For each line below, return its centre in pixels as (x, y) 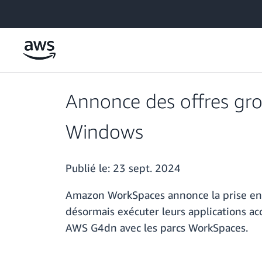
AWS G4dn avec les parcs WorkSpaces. (157, 228)
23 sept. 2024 (147, 168)
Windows (104, 132)
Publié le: (89, 168)
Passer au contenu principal (55, 11)
